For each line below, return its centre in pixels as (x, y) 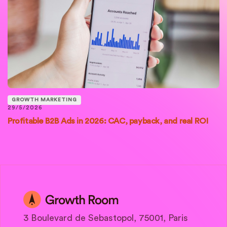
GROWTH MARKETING (44, 100)
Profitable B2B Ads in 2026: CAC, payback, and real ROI (108, 121)
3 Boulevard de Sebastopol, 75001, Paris (106, 218)
